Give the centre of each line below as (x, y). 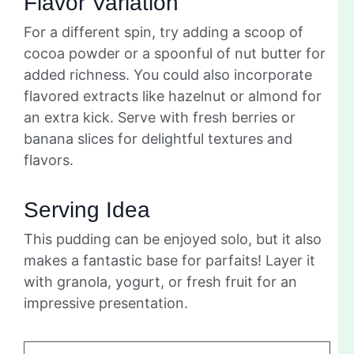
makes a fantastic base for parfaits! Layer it (169, 260)
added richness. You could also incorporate (168, 74)
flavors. (49, 160)
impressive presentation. (106, 303)
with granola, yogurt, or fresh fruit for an (160, 281)
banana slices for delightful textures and (158, 138)
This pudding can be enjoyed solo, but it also (173, 239)
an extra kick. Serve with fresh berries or (160, 117)
